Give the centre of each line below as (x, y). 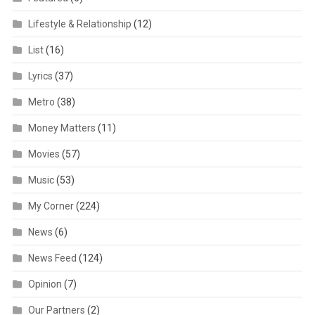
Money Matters (62, 128)
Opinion (45, 284)
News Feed (52, 258)
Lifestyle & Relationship (79, 24)
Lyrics (40, 76)
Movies (44, 154)
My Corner (51, 206)
